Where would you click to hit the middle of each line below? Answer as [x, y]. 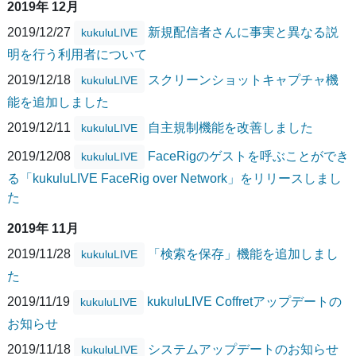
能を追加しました [58, 103]
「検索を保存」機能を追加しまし [243, 253]
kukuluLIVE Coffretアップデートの [244, 301]
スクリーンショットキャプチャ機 [243, 79]
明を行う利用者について [77, 55]
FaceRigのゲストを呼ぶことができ [248, 156]
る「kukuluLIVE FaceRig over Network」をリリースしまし [174, 179]
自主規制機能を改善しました [230, 127]
